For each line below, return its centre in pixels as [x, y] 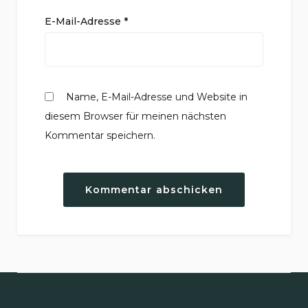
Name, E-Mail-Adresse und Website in [157, 97]
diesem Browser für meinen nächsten [135, 116]
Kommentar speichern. [100, 135]
